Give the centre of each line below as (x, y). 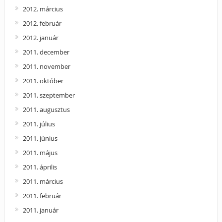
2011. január (40, 210)
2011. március (43, 181)
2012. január (40, 37)
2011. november (46, 66)
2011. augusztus (46, 109)
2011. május (40, 152)
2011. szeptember (49, 95)
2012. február (42, 23)
